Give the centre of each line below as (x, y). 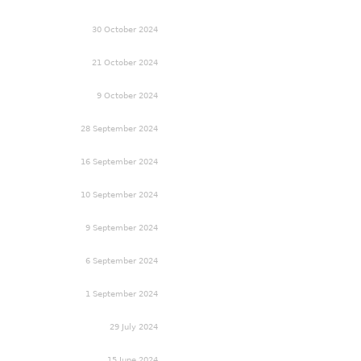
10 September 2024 (119, 194)
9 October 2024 (127, 95)
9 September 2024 (122, 227)
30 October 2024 (125, 29)
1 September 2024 (122, 293)
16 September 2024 (119, 161)
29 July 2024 (134, 326)
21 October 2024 (125, 62)
